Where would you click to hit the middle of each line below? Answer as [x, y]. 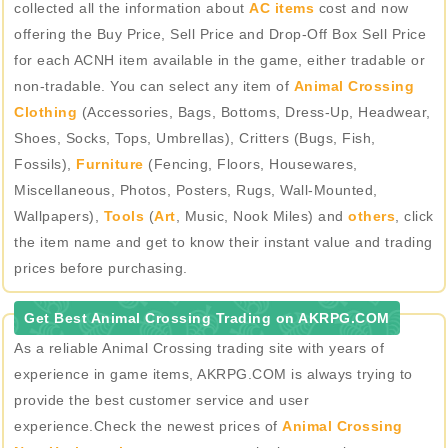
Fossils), [45, 164]
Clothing [45, 112]
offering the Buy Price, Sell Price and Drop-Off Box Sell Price [220, 34]
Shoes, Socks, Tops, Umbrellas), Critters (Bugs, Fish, [195, 138]
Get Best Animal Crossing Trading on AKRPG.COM [207, 318]
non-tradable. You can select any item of [154, 86]
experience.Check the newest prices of [148, 426]
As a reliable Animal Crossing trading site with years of [199, 348]
